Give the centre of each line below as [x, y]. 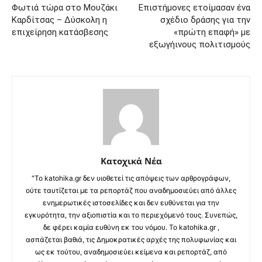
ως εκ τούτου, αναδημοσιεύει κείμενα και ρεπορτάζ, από [131, 251]
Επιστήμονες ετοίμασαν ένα [194, 7]
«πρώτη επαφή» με [212, 32]
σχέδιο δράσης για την [205, 20]
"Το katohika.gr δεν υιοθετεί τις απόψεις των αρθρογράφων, [131, 178]
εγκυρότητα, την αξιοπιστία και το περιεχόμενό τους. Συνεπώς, [131, 215]
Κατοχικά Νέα [131, 161]
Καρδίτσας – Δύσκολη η [59, 20]
